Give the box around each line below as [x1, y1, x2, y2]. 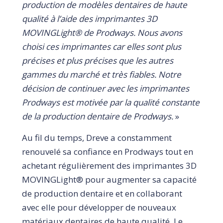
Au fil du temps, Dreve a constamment [21, 132, 172, 143]
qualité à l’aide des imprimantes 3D [21, 13, 157, 24]
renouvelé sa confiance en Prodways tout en [21, 146, 193, 157]
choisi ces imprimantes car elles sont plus [21, 41, 181, 52]
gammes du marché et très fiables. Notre [21, 69, 181, 80]
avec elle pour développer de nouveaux [21, 202, 176, 213]
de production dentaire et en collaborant [21, 188, 182, 199]
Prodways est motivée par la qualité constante [21, 97, 200, 108]
